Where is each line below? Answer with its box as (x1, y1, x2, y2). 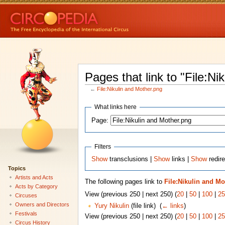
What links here (94, 103, 137, 111)
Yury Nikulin (94, 202, 129, 210)
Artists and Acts (15, 174, 53, 180)
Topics (8, 165, 26, 171)
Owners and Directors (15, 201, 69, 207)
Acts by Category (15, 183, 58, 189)
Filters (94, 143, 111, 150)
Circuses (15, 192, 37, 198)
